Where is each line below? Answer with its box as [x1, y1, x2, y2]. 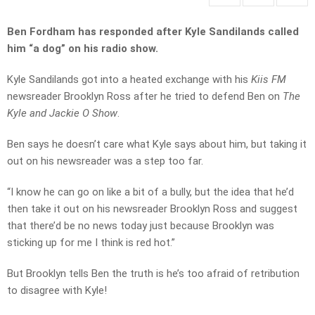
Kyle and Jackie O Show [7, 107, 117, 120]
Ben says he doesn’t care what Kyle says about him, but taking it [7, 138, 307, 151]
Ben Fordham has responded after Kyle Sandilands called [7, 25, 299, 39]
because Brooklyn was [170, 219, 274, 233]
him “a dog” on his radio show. [7, 42, 158, 56]
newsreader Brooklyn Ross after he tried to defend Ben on [7, 90, 283, 103]
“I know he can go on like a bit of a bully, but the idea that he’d [7, 186, 294, 199]
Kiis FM [251, 73, 286, 86]
